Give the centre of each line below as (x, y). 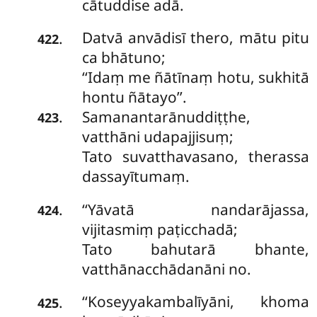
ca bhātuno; (123, 58)
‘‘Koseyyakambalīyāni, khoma (195, 302)
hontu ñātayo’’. (134, 97)
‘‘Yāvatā (146, 209)
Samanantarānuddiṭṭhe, (166, 117)
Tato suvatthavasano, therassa (195, 157)
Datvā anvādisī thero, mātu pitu (195, 38)
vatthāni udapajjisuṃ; (157, 137)
